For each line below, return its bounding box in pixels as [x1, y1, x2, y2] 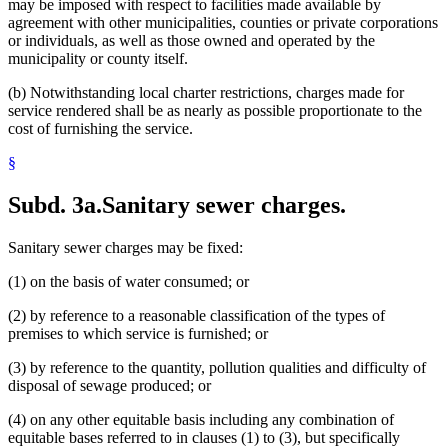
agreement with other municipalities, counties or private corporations [8, 13, 438, 31]
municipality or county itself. [8, 49, 188, 67]
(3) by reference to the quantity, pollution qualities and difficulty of [8, 358, 426, 376]
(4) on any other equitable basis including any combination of [8, 410, 394, 428]
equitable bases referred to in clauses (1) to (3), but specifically [8, 428, 400, 446]
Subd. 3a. [8, 191, 102, 218]
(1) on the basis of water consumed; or [8, 272, 249, 290]
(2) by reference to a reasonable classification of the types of [8, 306, 385, 324]
